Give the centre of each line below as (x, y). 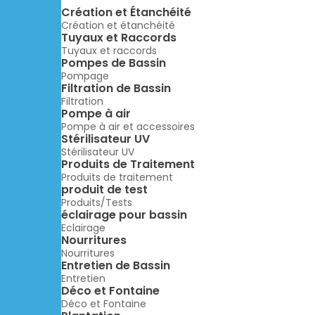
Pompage (85, 76)
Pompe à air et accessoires (128, 127)
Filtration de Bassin (116, 89)
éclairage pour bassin (124, 215)
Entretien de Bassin (116, 266)
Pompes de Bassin (114, 63)
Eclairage (83, 228)
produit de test (104, 190)
